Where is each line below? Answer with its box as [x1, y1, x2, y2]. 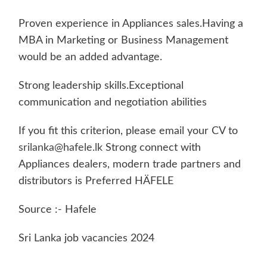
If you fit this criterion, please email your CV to [18, 125, 238, 136]
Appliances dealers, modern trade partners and [18, 159, 241, 170]
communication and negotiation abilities [18, 97, 207, 108]
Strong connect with [102, 142, 201, 153]
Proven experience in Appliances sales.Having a [18, 18, 243, 29]
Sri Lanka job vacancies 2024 [18, 232, 154, 244]
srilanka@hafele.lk [18, 142, 103, 153]
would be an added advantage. [18, 51, 162, 63]
